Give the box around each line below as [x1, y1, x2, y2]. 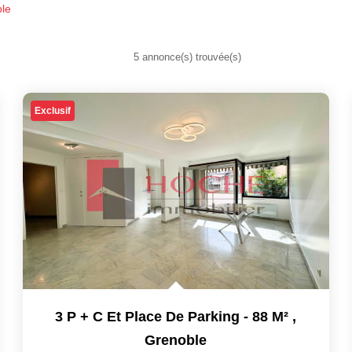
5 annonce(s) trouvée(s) [133, 51, 241, 63]
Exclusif [34, 105, 71, 116]
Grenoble [145, 332, 207, 348]
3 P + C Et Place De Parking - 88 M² [55, 309, 289, 324]
